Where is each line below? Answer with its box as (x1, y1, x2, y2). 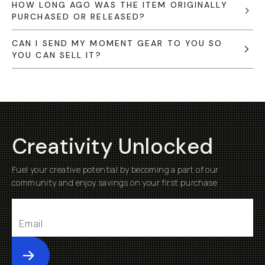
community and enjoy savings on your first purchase (12, 177, 217, 188)
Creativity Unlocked (12, 132, 214, 160)
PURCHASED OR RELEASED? (12, 11, 146, 22)
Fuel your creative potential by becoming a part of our (12, 164, 219, 175)
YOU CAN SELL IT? (12, 50, 102, 60)
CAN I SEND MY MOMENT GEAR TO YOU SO (12, 38, 223, 49)
